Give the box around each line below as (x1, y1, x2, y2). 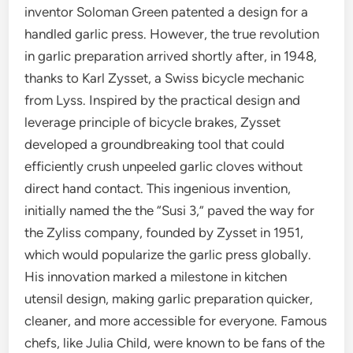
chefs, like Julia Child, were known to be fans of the (24, 334, 325, 351)
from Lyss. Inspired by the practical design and (24, 91, 301, 108)
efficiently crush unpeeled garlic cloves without (24, 158, 303, 174)
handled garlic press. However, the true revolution (24, 25, 320, 42)
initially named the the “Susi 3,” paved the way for (24, 202, 315, 218)
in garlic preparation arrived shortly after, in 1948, (24, 47, 318, 64)
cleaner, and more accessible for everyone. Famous (24, 312, 328, 329)
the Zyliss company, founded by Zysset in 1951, (24, 224, 304, 240)
